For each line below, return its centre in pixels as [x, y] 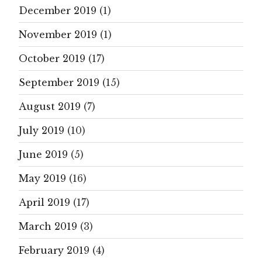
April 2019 [44, 202]
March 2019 [48, 226]
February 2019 [54, 250]
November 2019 [58, 34]
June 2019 [43, 154]
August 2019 [50, 106]
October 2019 [52, 58]
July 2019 [42, 130]
